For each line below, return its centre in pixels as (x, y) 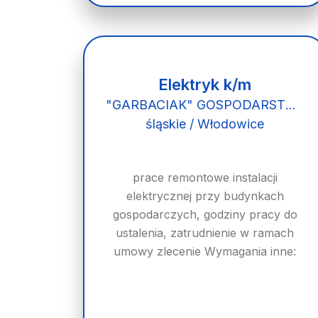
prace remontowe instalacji (205, 177)
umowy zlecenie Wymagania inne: (205, 251)
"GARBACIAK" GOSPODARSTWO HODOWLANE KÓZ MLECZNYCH (291, 105)
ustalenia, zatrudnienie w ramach (205, 233)
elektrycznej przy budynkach (205, 196)
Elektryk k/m (205, 84)
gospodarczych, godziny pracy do (205, 214)
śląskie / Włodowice (205, 124)
